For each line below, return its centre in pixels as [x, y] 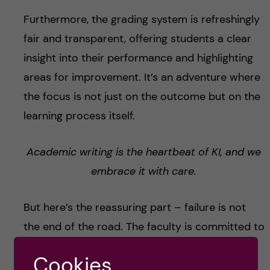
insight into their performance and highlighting [138, 58]
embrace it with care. [144, 171]
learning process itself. [79, 116]
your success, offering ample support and [127, 246]
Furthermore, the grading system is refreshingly [141, 20]
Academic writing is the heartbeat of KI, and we [144, 152]
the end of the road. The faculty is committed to [144, 227]
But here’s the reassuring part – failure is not [134, 208]
